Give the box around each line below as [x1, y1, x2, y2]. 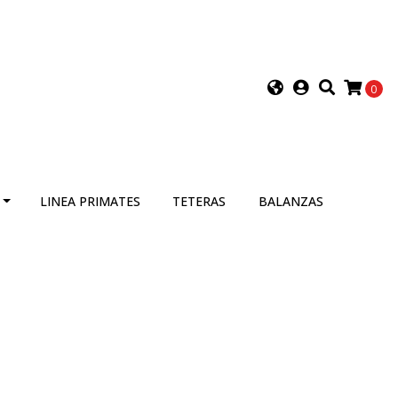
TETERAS [172, 193, 227, 210]
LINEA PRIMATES [39, 193, 140, 210]
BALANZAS [259, 193, 324, 210]
